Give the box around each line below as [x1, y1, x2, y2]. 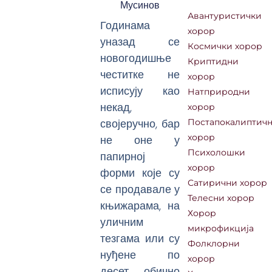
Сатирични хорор [188, 178, 268, 188]
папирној [100, 148, 146, 164]
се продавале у [100, 181, 180, 197]
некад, [100, 99, 132, 115]
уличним [100, 214, 144, 229]
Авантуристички [188, 11, 262, 21]
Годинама [100, 17, 151, 33]
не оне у [100, 132, 180, 148]
